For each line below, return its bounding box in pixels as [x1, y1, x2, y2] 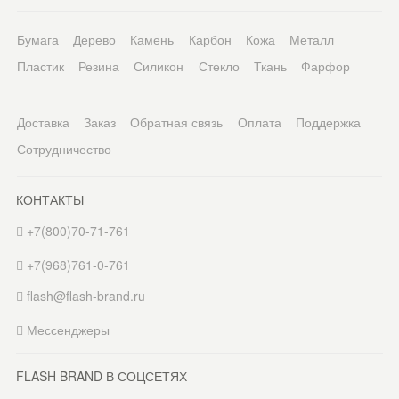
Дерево [72, 30, 116, 48]
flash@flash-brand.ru [22, 287, 145, 305]
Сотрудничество [16, 140, 111, 158]
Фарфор [301, 57, 351, 75]
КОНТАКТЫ [15, 191, 84, 208]
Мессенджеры [26, 321, 110, 338]
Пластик [16, 57, 64, 75]
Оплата [237, 113, 281, 131]
